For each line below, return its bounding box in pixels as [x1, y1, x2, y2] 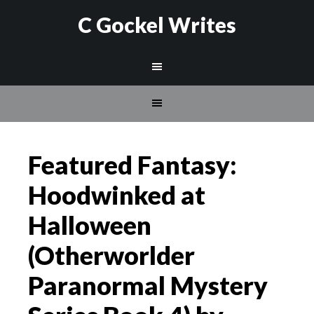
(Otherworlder [28, 240, 195, 271]
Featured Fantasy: [28, 149, 237, 180]
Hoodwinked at [28, 179, 205, 210]
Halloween [28, 210, 151, 240]
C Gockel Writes [78, 12, 236, 37]
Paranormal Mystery [28, 270, 268, 301]
